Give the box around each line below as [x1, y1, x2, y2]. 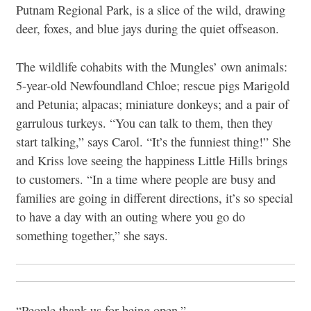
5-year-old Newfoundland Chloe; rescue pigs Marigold [16, 76, 289, 94]
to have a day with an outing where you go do [16, 208, 245, 225]
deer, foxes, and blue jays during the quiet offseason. [16, 20, 279, 37]
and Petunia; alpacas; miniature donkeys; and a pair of [16, 95, 289, 112]
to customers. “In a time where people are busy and [16, 170, 276, 187]
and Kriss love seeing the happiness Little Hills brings [16, 151, 287, 169]
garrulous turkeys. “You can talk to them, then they [16, 114, 273, 131]
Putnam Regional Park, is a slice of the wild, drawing [16, 1, 285, 19]
